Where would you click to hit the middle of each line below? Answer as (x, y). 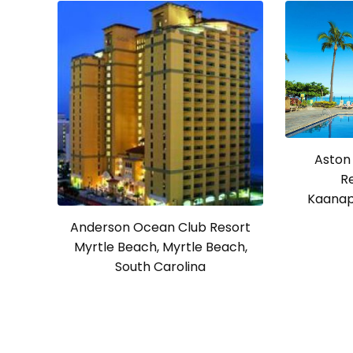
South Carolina (161, 267)
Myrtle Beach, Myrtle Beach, (160, 247)
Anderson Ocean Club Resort (161, 228)
